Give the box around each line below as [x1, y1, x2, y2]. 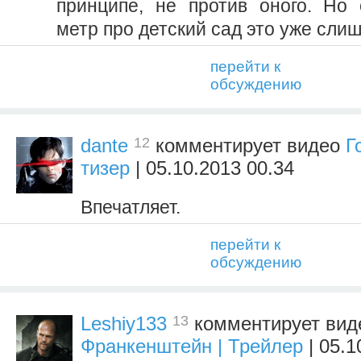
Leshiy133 [81, 312, 167, 334]
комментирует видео [150, 134, 346, 156]
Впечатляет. [81, 196, 180, 218]
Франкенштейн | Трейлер [81, 334, 303, 357]
